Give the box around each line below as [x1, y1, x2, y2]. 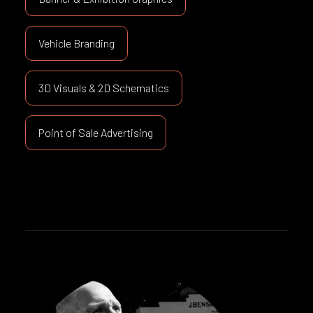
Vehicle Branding [38, 36, 115, 50]
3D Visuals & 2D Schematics [38, 80, 169, 94]
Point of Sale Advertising [38, 125, 153, 139]
